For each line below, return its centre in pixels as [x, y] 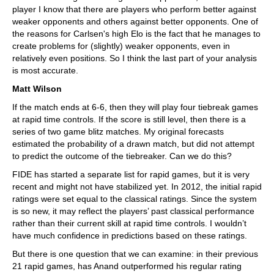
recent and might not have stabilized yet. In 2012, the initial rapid [137, 187]
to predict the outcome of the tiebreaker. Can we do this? [122, 156]
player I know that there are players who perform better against [134, 9]
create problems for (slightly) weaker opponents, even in [121, 46]
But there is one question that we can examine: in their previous [135, 254]
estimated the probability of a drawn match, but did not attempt [133, 144]
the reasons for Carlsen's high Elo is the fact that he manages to [136, 34]
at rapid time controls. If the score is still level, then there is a [129, 119]
